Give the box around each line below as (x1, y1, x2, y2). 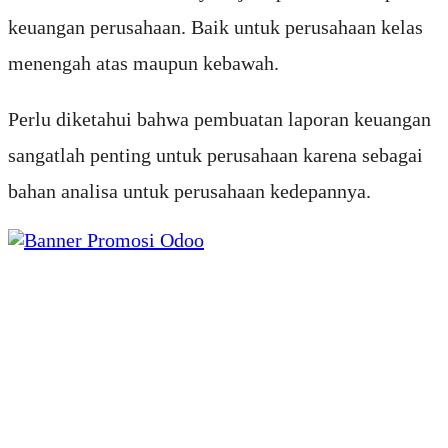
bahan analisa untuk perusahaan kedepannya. (8, 180, 371, 203)
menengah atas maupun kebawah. (8, 52, 279, 75)
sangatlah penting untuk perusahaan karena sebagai (8, 144, 423, 167)
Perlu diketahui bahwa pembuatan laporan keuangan (8, 108, 431, 131)
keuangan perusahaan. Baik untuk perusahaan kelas (8, 16, 423, 39)
